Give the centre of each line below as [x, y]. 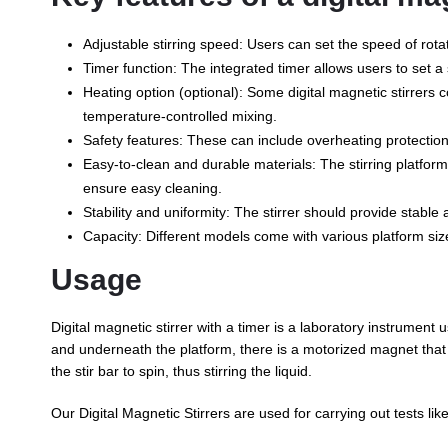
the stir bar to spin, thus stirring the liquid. [181, 371]
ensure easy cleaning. [152, 188]
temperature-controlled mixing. [179, 116]
